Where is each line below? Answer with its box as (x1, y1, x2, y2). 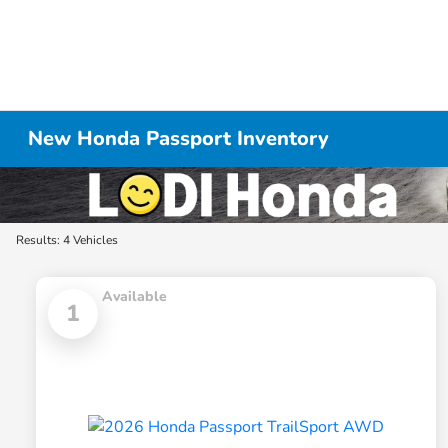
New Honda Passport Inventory (28, 125, 330, 152)
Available (102, 287, 167, 307)
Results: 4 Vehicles (16, 232, 118, 248)
